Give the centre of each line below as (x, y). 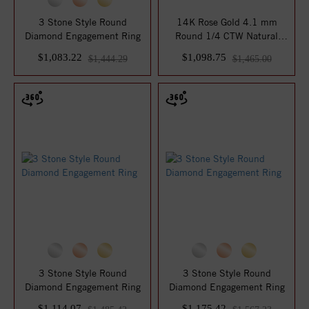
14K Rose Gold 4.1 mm (227, 22)
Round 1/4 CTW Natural (227, 36)
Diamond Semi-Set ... (227, 50)
